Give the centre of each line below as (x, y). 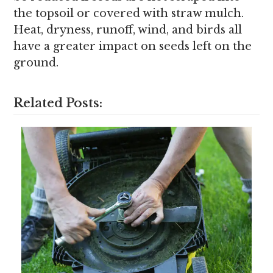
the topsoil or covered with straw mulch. (129, 13)
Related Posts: (58, 103)
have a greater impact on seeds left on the (133, 46)
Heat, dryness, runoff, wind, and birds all (128, 30)
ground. (36, 63)
